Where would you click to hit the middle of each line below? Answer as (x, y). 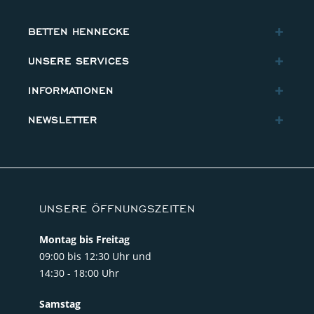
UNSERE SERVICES (79, 62)
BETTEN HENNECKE (79, 32)
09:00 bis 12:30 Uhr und (95, 257)
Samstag (60, 304)
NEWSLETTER (63, 121)
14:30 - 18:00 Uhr (79, 273)
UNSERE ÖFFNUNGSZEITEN (117, 209)
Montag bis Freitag (84, 240)
